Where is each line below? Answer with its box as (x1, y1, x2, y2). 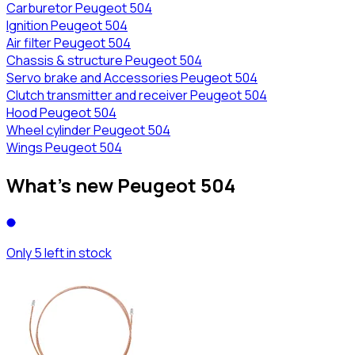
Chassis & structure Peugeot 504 (6, 52, 202, 70)
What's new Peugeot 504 (6, 172, 235, 199)
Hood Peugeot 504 (6, 104, 116, 122)
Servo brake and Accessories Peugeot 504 (6, 69, 258, 87)
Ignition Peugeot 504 (6, 17, 128, 35)
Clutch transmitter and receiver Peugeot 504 (6, 86, 267, 105)
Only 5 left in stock (6, 243, 112, 261)
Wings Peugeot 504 (6, 139, 122, 157)
